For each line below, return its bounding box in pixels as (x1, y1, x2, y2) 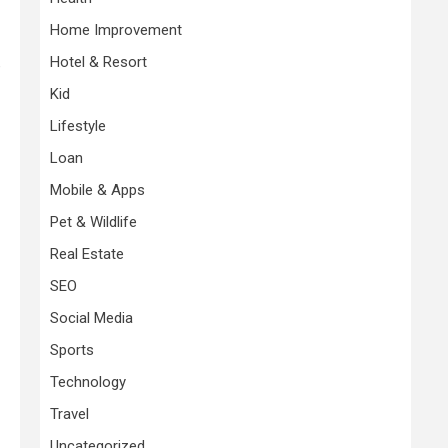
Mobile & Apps (50, 181, 145, 199)
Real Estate (50, 245, 124, 263)
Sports (50, 341, 94, 359)
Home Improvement (50, 21, 182, 39)
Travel (50, 405, 89, 423)
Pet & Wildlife (50, 213, 137, 231)
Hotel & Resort (50, 53, 147, 71)
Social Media (50, 309, 133, 327)
